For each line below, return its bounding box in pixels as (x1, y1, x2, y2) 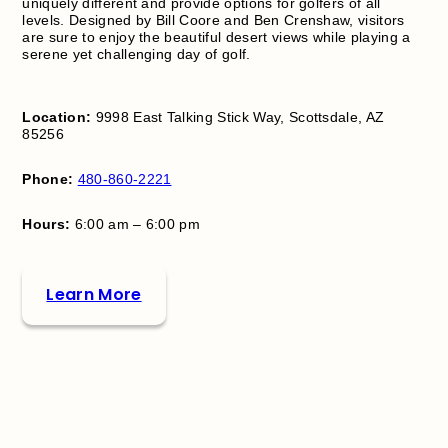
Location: (22, 109, 92, 126)
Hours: (22, 216, 71, 233)
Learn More (46, 283, 142, 307)
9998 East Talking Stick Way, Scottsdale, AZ (91, 109, 385, 126)
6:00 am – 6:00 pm (70, 216, 201, 233)
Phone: (22, 171, 74, 188)
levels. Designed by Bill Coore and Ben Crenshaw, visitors (22, 12, 405, 29)
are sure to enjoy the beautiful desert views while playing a (22, 29, 411, 46)
